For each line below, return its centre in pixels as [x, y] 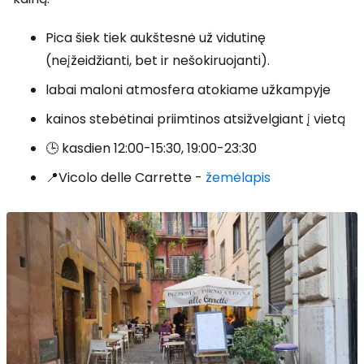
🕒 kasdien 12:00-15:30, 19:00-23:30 [151, 148]
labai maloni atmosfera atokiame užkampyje [188, 90]
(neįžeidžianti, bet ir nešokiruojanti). [158, 61]
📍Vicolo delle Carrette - [126, 178]
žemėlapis [238, 178]
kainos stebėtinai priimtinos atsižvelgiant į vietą [195, 119]
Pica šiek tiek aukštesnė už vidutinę [156, 38]
